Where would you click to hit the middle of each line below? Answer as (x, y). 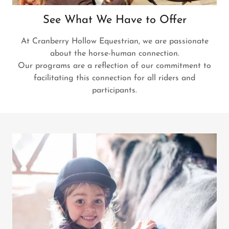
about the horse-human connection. (114, 54)
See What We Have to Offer (114, 20)
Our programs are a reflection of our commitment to (114, 66)
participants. (114, 91)
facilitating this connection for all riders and (114, 78)
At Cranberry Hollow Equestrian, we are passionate (114, 42)
